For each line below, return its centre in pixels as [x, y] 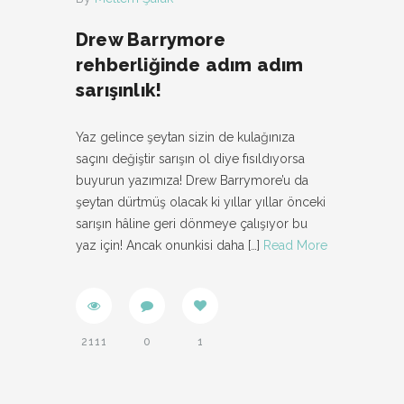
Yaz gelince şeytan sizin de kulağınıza [185, 137]
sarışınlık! [119, 90]
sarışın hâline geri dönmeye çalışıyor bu [192, 224]
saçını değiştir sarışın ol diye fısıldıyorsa [190, 159]
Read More [295, 245]
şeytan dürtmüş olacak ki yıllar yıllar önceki [201, 202]
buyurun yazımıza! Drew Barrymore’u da [192, 180]
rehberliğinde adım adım [190, 65]
